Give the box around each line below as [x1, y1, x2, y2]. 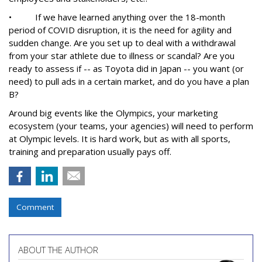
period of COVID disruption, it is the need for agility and [9, 24, 232, 36]
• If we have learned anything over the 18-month [9, 11, 225, 23]
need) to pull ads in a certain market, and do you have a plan [9, 75, 249, 87]
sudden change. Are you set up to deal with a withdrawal [9, 37, 236, 49]
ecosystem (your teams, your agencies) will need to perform [9, 120, 253, 132]
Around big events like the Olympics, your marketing [9, 107, 218, 119]
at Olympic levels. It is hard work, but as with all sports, [9, 133, 230, 144]
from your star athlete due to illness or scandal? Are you [9, 50, 235, 61]
